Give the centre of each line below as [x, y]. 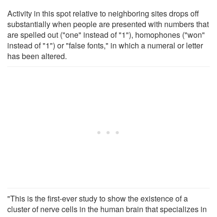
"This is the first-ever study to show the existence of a [98, 198]
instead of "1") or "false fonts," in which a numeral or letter [105, 45]
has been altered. [37, 56]
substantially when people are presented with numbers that [108, 24]
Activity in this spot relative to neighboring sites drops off [103, 13]
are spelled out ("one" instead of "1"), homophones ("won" [106, 34]
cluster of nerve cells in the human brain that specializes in [107, 209]
